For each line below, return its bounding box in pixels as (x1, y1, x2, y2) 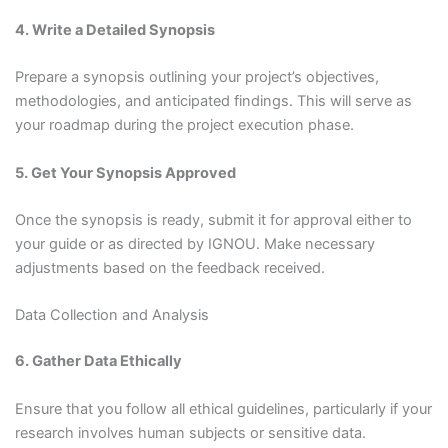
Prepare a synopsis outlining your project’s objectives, (14, 68, 379, 87)
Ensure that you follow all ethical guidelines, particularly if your (14, 399, 432, 418)
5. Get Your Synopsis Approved (14, 163, 236, 182)
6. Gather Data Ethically (14, 352, 182, 371)
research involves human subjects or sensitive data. (14, 423, 366, 442)
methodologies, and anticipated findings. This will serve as (14, 92, 412, 111)
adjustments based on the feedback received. (14, 259, 325, 278)
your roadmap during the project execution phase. (14, 116, 354, 135)
